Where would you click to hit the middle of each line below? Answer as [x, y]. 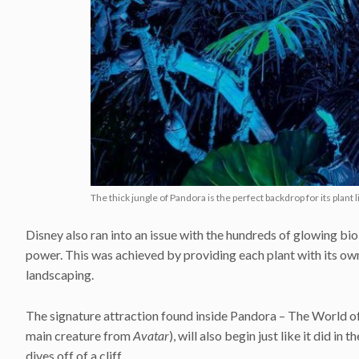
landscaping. [60, 275]
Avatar [151, 335]
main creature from [79, 335]
